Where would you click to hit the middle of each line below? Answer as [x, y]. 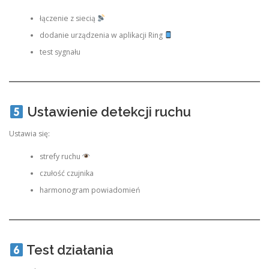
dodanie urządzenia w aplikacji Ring [102, 35]
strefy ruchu [61, 156]
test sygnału [60, 52]
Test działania [68, 250]
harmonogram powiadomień [90, 190]
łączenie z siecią [68, 18]
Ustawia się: [29, 133]
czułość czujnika [66, 173]
